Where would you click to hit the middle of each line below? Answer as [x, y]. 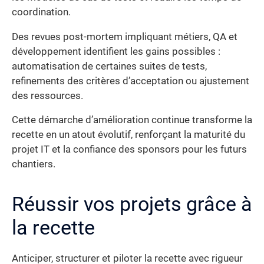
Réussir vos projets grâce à [132, 204]
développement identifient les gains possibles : [116, 51]
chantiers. [34, 164]
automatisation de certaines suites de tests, [109, 66]
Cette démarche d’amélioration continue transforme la [132, 120]
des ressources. [47, 95]
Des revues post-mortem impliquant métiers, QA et [125, 37]
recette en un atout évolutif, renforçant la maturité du [128, 135]
